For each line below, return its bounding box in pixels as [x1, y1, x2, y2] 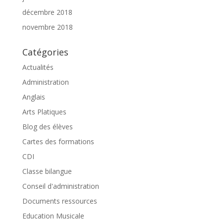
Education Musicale [22, 211, 84, 221]
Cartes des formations [22, 136, 94, 146]
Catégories [22, 46, 68, 58]
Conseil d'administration [22, 181, 99, 191]
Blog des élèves [22, 121, 73, 131]
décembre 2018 [22, 7, 72, 17]
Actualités [22, 62, 54, 72]
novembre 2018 [22, 22, 73, 32]
